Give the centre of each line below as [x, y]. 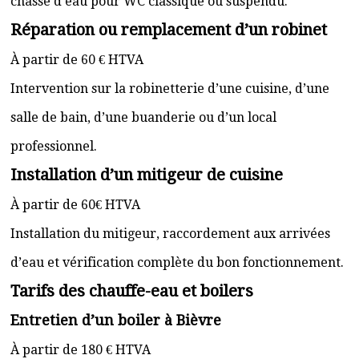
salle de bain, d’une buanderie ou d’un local [143, 117]
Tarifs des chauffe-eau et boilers [132, 291]
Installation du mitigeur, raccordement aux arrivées [170, 234]
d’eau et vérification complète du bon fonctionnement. [177, 262]
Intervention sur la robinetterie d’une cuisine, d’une [170, 89]
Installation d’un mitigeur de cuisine [147, 175]
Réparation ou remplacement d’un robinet [169, 30]
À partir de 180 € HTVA [81, 350]
